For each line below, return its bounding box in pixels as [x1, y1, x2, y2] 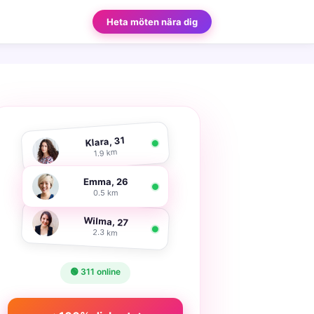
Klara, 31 [85, 134, 125, 149]
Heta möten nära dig [107, 16, 198, 27]
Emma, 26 [83, 175, 128, 187]
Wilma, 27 [83, 214, 129, 228]
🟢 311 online [70, 266, 121, 277]
